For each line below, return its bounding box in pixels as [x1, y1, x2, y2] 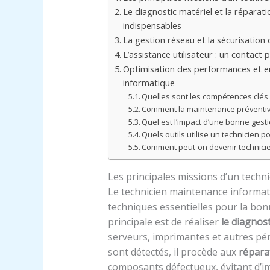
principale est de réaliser [107, 215, 221, 229]
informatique [122, 77, 175, 89]
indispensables [122, 20, 181, 32]
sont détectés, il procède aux [107, 245, 239, 259]
